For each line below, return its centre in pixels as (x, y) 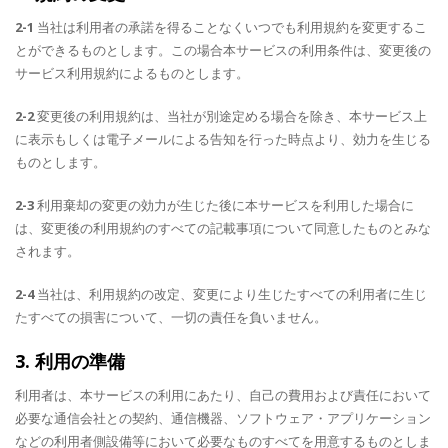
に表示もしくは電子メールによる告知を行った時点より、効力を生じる (223, 139)
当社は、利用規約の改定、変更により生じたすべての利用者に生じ (230, 294)
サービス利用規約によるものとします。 (132, 73)
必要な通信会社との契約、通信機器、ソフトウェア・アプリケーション (223, 418)
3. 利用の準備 (70, 361)
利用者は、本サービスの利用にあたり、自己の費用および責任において (223, 395)
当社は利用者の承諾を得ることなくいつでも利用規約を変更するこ (230, 27)
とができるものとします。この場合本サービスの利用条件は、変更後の (223, 50)
